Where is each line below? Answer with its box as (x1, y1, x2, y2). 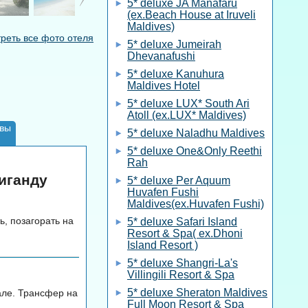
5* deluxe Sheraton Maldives (127, 287, 267, 298)
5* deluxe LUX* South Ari (127, 98, 250, 109)
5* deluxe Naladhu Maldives (127, 127, 265, 139)
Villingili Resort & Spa (127, 269, 234, 280)
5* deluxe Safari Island (127, 216, 237, 228)
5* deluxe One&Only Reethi (127, 145, 262, 157)
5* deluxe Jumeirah (127, 38, 221, 50)
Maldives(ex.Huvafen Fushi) (127, 198, 264, 210)
